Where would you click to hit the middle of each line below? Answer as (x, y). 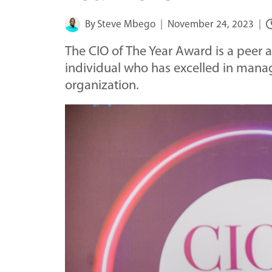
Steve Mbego (127, 24)
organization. (102, 86)
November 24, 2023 (211, 24)
